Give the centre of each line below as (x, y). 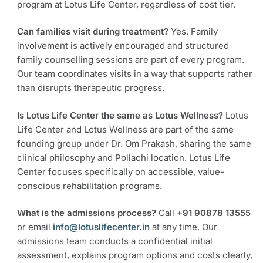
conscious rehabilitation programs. (90, 186)
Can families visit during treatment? (93, 32)
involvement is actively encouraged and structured (123, 46)
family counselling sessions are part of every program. (131, 60)
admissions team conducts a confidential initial (115, 241)
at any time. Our (183, 227)
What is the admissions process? (87, 213)
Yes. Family (193, 32)
